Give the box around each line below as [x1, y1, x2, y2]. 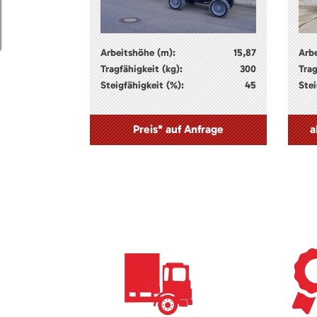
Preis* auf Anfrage [133, 122, 224, 136]
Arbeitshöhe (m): [100, 46, 175, 59]
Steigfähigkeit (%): [100, 79, 184, 91]
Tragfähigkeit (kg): [100, 62, 183, 75]
